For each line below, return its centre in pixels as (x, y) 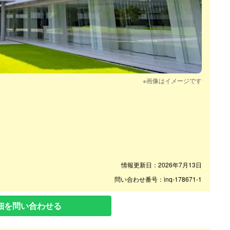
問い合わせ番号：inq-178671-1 (158, 179)
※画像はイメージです (172, 80)
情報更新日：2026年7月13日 (161, 164)
